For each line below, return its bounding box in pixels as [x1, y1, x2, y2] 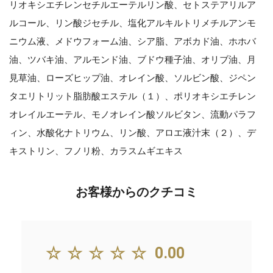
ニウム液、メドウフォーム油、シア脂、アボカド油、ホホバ [9, 35, 256, 47]
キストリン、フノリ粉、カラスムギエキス [9, 145, 183, 157]
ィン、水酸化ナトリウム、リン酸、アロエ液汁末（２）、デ [9, 127, 256, 138]
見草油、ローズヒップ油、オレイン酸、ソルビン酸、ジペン [9, 72, 256, 83]
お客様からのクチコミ [76, 184, 197, 199]
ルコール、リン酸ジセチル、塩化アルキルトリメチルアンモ [9, 17, 256, 29]
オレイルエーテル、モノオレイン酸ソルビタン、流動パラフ [9, 108, 256, 120]
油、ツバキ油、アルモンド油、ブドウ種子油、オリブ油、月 [9, 54, 256, 65]
